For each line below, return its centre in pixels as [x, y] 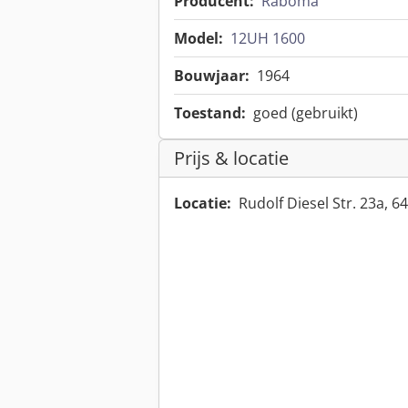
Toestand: [210, 113]
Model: [199, 39]
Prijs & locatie [231, 158]
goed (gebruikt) [306, 113]
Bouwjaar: [212, 76]
